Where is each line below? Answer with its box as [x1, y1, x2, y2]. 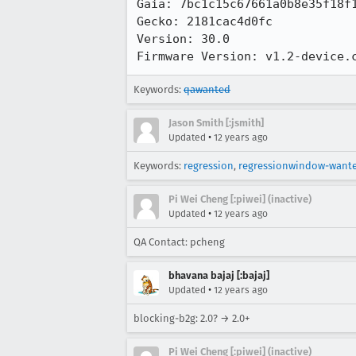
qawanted [184, 83, 230, 95]
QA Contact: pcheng [133, 236, 225, 248]
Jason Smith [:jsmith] [168, 117, 264, 129]
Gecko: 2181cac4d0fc [137, 14, 273, 29]
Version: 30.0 [137, 32, 230, 46]
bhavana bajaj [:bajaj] [168, 269, 269, 281]
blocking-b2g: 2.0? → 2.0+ [133, 312, 250, 324]
